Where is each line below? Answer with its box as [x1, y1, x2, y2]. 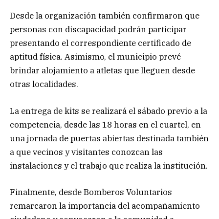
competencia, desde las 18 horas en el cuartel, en [10, 119, 201, 130]
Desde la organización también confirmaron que [10, 10, 199, 22]
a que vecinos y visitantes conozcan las [10, 146, 163, 157]
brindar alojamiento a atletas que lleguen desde [10, 65, 195, 76]
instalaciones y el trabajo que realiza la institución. [10, 160, 208, 171]
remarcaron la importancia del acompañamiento [10, 200, 200, 211]
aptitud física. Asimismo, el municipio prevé [10, 51, 181, 63]
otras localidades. [10, 79, 78, 90]
